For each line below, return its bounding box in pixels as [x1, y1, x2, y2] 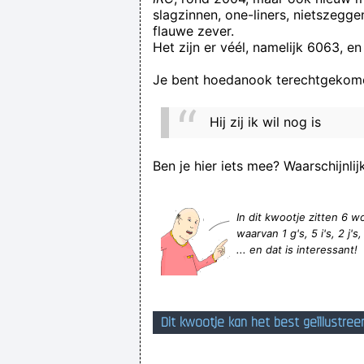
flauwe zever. [153, 23, 234, 39]
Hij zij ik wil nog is [210, 114, 321, 130]
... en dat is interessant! [236, 242, 357, 256]
